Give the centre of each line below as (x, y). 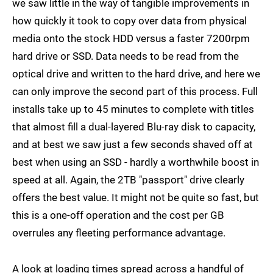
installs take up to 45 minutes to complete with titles (133, 109)
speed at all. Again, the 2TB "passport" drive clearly (128, 180)
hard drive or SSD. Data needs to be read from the (126, 56)
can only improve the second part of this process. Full (135, 92)
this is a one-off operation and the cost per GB (118, 215)
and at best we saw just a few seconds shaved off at (133, 145)
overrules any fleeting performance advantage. (119, 233)
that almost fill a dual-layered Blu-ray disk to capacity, (134, 127)
